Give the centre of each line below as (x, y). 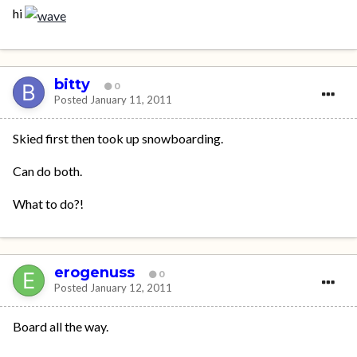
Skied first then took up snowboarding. (118, 138)
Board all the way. (61, 326)
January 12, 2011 (131, 288)
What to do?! (48, 203)
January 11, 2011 (131, 100)
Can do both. (47, 171)
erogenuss (94, 273)
